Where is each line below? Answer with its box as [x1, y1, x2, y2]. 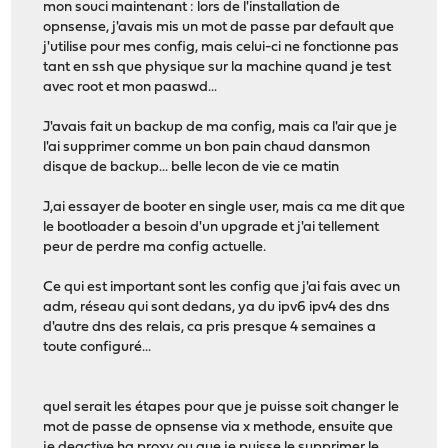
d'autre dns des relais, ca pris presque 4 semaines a [43, 320, 377, 336]
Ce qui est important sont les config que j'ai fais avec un [43, 280, 401, 296]
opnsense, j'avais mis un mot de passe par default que [43, 20, 395, 36]
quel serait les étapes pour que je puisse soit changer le [43, 400, 400, 416]
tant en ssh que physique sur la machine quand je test [43, 60, 392, 76]
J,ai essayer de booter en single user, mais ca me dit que [43, 200, 406, 216]
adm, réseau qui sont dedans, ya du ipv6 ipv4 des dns [43, 300, 391, 316]
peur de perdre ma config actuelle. [43, 240, 267, 256]
